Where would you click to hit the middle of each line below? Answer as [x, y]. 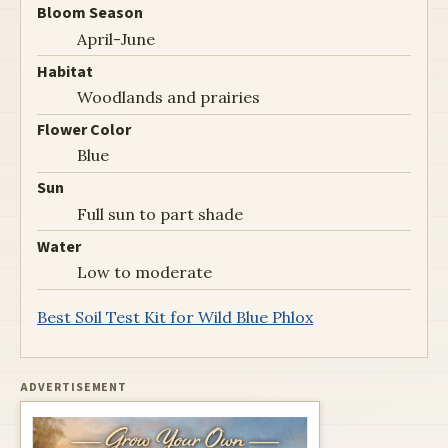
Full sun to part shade [160, 213]
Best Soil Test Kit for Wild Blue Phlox [175, 316]
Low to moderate [144, 272]
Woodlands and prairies [168, 97]
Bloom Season [90, 13]
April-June [116, 38]
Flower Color [84, 130]
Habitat [65, 71]
